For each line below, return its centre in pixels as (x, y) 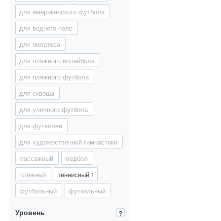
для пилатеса (40, 44)
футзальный (87, 190)
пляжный (33, 174)
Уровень (30, 212)
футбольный (38, 190)
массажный (36, 158)
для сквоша (37, 93)
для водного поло (46, 28)
